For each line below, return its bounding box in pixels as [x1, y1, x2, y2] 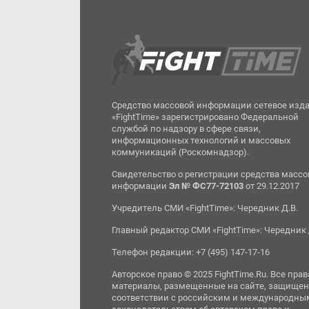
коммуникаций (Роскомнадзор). [112, 147, 250, 157]
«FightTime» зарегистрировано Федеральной [112, 112, 299, 122]
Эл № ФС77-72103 [169, 181, 244, 191]
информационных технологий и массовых [112, 135, 291, 146]
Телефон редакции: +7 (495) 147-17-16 [112, 247, 270, 257]
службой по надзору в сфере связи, [112, 123, 261, 134]
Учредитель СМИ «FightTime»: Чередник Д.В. [112, 203, 299, 213]
